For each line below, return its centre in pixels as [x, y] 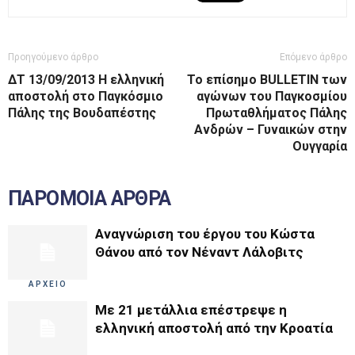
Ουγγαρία [320, 146]
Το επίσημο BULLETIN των [267, 80]
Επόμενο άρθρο [313, 57]
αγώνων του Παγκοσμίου [272, 96]
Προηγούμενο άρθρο [53, 57]
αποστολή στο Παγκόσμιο [86, 96]
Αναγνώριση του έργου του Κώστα [205, 234]
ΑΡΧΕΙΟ [48, 284]
